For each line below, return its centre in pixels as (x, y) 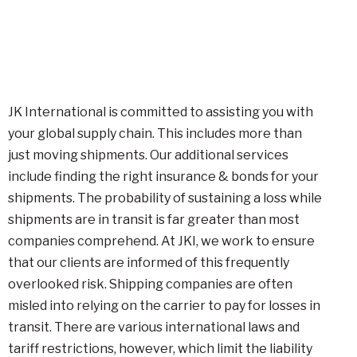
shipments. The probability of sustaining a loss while (165, 198)
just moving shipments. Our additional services (148, 155)
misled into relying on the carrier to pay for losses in (164, 306)
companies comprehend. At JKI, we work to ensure (161, 241)
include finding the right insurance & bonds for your (163, 177)
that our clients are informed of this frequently (149, 263)
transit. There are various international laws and (154, 327)
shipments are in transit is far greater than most (154, 220)
